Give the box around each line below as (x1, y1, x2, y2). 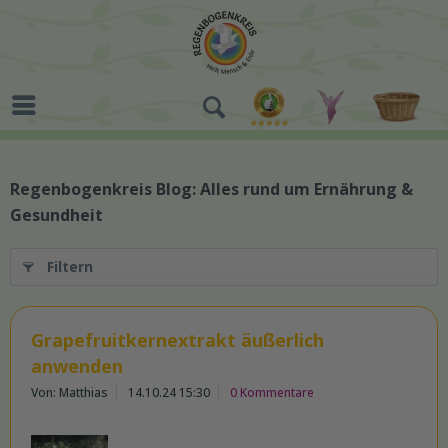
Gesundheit (10, 204, 103, 226)
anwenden (31, 354, 123, 378)
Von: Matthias (31, 384, 108, 401)
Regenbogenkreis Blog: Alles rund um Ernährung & (10, 178, 413, 200)
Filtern (47, 257, 93, 276)
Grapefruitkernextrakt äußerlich (31, 328, 324, 352)
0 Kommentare (230, 384, 314, 401)
